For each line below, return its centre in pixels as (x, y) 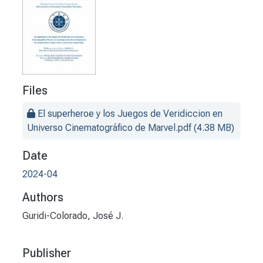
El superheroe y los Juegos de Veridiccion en (130, 114)
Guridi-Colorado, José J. (73, 216)
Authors (43, 198)
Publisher (47, 253)
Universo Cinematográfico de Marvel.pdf (109, 128)
